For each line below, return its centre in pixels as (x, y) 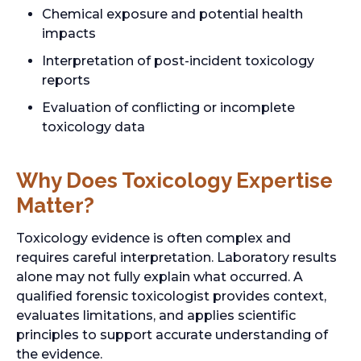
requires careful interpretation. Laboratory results (176, 257)
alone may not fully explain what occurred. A (160, 277)
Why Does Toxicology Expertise (174, 180)
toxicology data (93, 127)
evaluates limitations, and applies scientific (156, 315)
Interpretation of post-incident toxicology (178, 61)
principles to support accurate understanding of (172, 335)
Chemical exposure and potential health (172, 14)
